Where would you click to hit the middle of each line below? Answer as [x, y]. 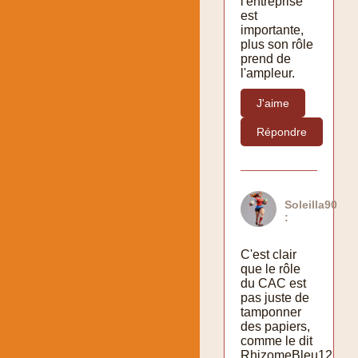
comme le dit [276, 340]
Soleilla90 [311, 204]
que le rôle [270, 268]
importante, [272, 30]
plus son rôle [277, 44]
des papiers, [275, 326]
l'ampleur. [268, 73]
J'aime [273, 103]
